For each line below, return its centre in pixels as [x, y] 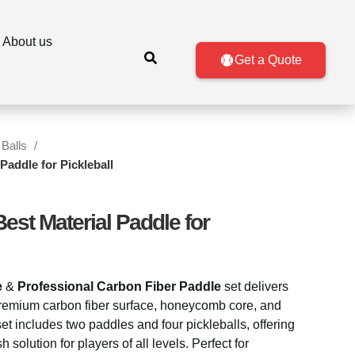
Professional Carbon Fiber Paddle [119, 286]
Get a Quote [268, 60]
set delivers [255, 286]
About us [27, 42]
